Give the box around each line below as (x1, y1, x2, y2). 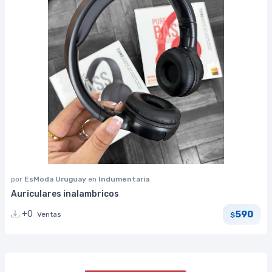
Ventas (37, 210, 61, 219)
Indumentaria (98, 175, 149, 184)
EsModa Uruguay (24, 175, 88, 184)
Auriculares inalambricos (11, 189, 119, 200)
